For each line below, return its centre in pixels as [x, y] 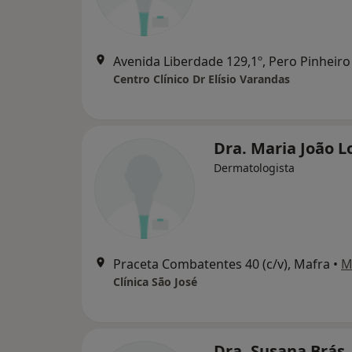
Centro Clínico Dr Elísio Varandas [202, 79]
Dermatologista [254, 167]
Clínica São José [155, 281]
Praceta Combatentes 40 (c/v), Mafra [222, 264]
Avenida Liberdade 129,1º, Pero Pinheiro [232, 61]
